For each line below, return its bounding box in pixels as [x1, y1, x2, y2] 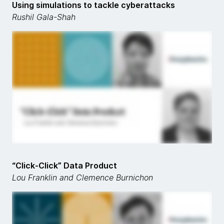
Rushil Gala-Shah [12, 12, 75, 22]
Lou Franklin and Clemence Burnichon [12, 172, 153, 182]
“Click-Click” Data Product [12, 160, 117, 170]
